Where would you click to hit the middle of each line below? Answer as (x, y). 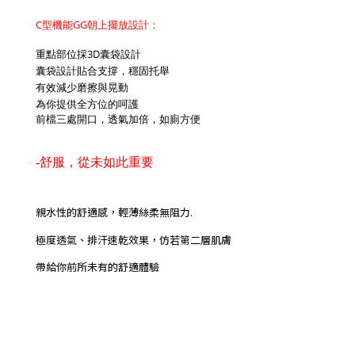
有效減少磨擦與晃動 (82, 87)
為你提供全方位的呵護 (87, 104)
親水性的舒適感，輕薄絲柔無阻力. (114, 212)
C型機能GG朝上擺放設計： (97, 25)
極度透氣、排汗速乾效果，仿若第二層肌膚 (134, 240)
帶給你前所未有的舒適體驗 (97, 267)
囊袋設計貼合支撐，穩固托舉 (103, 71)
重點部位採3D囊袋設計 (88, 54)
